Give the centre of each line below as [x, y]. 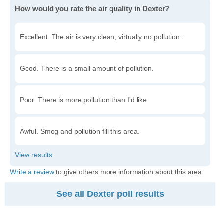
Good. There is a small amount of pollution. [87, 68]
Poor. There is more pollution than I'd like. [84, 100]
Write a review [32, 172]
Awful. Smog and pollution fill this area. [80, 131]
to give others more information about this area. [129, 172]
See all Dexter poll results [110, 194]
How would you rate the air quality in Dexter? [92, 9]
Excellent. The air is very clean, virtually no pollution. [101, 37]
